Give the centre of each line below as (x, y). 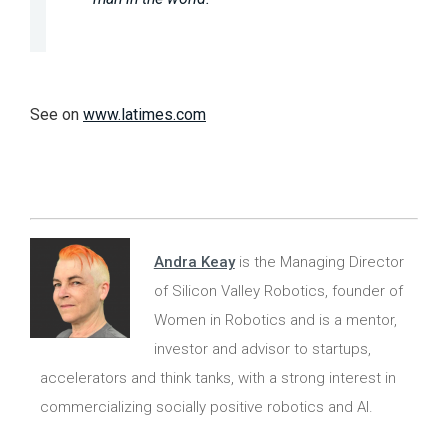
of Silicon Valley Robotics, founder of (278, 291)
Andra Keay (194, 262)
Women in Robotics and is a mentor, (275, 320)
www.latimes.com (144, 114)
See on (56, 114)
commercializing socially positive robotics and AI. (206, 407)
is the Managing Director (319, 262)
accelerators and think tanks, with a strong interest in (218, 378)
